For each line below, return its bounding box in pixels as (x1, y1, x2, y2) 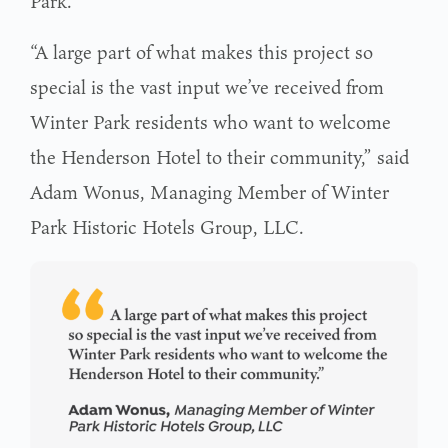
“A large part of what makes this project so (30, 38, 373, 66)
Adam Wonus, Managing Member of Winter (30, 178, 389, 206)
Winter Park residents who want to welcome (30, 108, 391, 136)
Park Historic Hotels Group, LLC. (30, 213, 304, 241)
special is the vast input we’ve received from (30, 73, 384, 101)
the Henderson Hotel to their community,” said (30, 143, 409, 171)
